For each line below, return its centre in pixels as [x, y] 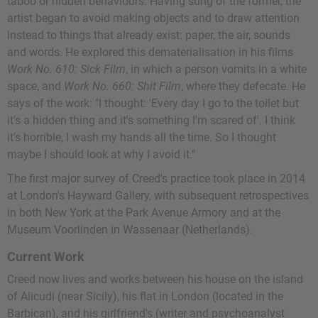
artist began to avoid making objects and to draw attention [153, 18]
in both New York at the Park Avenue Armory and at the [144, 213]
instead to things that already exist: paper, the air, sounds [149, 35]
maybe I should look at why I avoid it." [101, 155]
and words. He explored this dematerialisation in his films [150, 53]
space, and [35, 87]
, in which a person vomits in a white [216, 70]
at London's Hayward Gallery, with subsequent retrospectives [158, 196]
